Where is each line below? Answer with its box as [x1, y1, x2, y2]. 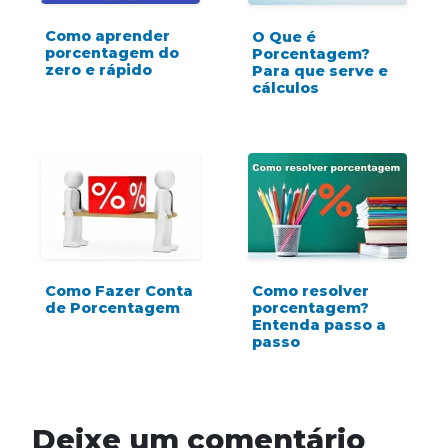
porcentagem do [45, 44, 179, 63]
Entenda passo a [252, 315, 386, 334]
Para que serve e [252, 61, 388, 80]
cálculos [252, 78, 319, 97]
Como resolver [252, 281, 369, 300]
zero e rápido [45, 61, 152, 80]
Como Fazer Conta [45, 281, 193, 300]
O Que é [252, 27, 316, 46]
